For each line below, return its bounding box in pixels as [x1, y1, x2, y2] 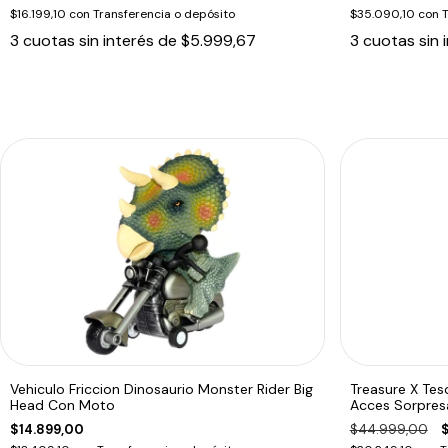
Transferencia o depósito [93, 5, 235, 22]
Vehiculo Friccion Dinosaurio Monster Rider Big [10, 379, 313, 398]
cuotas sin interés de [23, 29, 181, 51]
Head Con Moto [10, 395, 115, 414]
